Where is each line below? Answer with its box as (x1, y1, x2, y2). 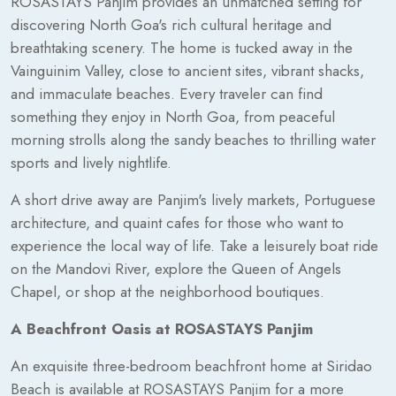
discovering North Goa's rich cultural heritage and (11, 13, 331, 35)
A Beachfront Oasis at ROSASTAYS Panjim (11, 317, 313, 339)
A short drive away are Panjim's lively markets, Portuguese (11, 188, 376, 210)
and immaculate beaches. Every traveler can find (11, 82, 323, 104)
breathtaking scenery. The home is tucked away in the (11, 36, 353, 58)
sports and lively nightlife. (11, 151, 171, 173)
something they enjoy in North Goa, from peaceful (11, 105, 335, 127)
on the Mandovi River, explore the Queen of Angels (11, 257, 341, 279)
